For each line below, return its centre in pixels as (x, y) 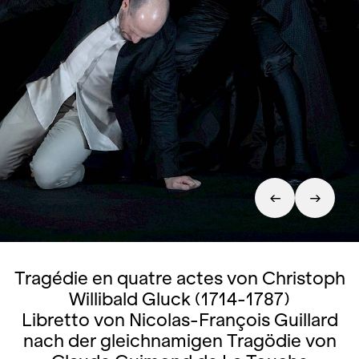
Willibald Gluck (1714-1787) (179, 299)
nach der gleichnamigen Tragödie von (179, 341)
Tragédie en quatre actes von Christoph (179, 278)
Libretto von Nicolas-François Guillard (179, 320)
